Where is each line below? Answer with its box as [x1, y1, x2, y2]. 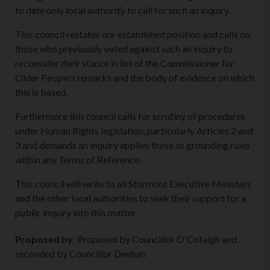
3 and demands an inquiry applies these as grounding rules [15, 139, 250, 151]
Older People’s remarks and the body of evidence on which [15, 72, 254, 83]
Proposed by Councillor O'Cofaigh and [75, 233, 237, 245]
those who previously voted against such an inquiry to [15, 43, 233, 54]
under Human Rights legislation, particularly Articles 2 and [15, 125, 253, 136]
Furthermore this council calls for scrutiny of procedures [15, 110, 245, 122]
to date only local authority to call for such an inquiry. [15, 4, 230, 16]
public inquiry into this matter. [15, 207, 137, 218]
